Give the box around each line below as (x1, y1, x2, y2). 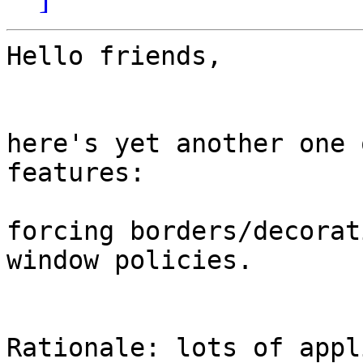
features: (6, 158, 145, 188)
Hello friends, (6, 41, 222, 71)
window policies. (6, 246, 253, 275)
